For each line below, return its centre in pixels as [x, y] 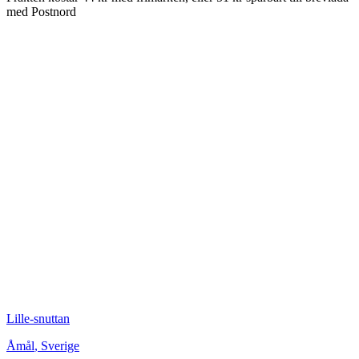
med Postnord [41, 11]
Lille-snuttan [38, 318]
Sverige [60, 345]
